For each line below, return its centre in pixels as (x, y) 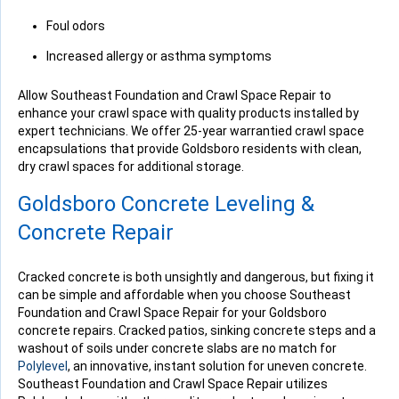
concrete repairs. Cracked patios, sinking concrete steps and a (197, 331)
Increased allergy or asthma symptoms (159, 57)
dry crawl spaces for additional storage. (131, 167)
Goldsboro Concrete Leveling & (166, 204)
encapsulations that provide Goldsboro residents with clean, (190, 149)
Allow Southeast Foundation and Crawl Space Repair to (175, 96)
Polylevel (43, 366)
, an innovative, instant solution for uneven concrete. (217, 366)
